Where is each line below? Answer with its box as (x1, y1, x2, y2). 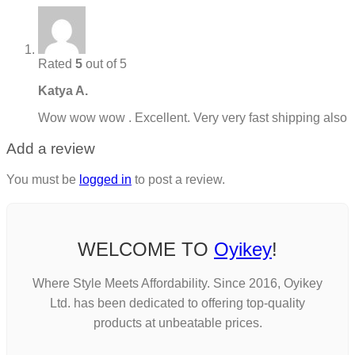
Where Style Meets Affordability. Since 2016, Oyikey (32, 277, 323, 291)
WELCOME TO (78, 239, 214, 261)
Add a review (6, 139, 95, 157)
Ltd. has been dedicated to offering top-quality (50, 296, 305, 311)
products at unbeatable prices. (93, 316, 262, 330)
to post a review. (132, 172, 225, 186)
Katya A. (38, 84, 88, 98)
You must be (6, 172, 79, 186)
